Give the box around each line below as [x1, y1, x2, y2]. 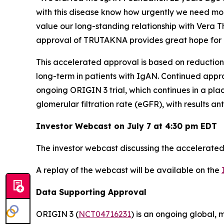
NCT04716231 [78, 209, 131, 219]
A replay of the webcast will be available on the [36, 165, 221, 175]
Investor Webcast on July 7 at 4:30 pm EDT [36, 121, 217, 131]
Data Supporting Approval [36, 187, 146, 197]
